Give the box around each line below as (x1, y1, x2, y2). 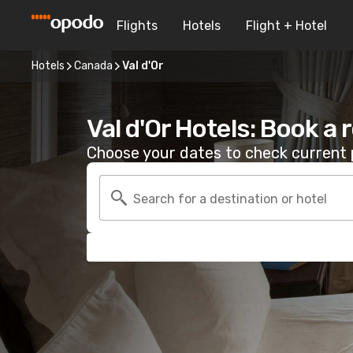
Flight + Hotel (246, 17, 327, 33)
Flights (117, 17, 158, 33)
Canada (74, 59, 113, 72)
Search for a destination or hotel (133, 191, 327, 206)
